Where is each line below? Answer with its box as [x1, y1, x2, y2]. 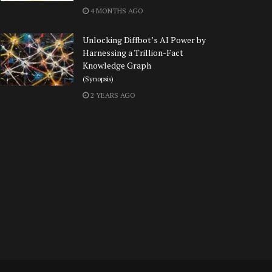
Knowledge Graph [83, 59, 151, 72]
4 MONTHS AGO [89, 6, 143, 16]
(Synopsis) [83, 74, 114, 84]
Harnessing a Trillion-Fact [83, 47, 183, 59]
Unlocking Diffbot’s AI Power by [83, 34, 206, 46]
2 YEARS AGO [89, 90, 135, 100]
